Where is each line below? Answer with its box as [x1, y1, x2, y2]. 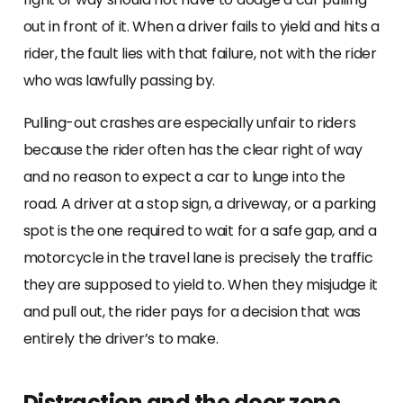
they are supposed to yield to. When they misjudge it [22, 273, 378, 295]
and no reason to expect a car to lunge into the [22, 166, 345, 187]
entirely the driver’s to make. [22, 327, 219, 349]
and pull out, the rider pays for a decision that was [22, 300, 361, 322]
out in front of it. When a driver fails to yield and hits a [22, 15, 380, 37]
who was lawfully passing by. [22, 69, 216, 91]
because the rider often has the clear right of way [22, 139, 363, 160]
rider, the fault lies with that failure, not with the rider [22, 42, 377, 64]
